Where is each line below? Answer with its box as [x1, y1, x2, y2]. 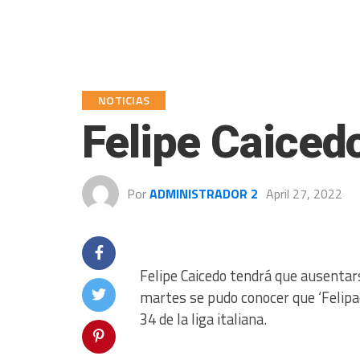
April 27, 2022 [266, 184, 342, 203]
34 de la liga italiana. [140, 308, 267, 330]
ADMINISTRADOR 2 [149, 184, 258, 203]
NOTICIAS [98, 92, 150, 109]
